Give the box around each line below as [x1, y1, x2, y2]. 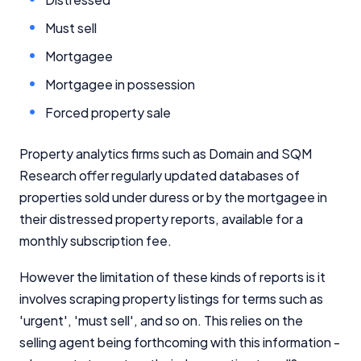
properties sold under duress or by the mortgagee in [19, 188, 327, 205]
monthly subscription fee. [19, 231, 172, 249]
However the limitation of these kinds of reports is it [19, 268, 326, 285]
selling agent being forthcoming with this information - [19, 333, 340, 351]
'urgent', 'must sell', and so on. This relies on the [19, 311, 303, 329]
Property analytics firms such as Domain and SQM [19, 144, 312, 162]
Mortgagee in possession [45, 75, 195, 93]
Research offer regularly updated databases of [19, 166, 300, 184]
